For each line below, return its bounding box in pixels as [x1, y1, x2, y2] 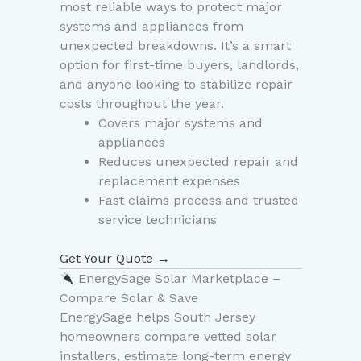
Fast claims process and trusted [98, 193, 299, 209]
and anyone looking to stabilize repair [60, 77, 293, 93]
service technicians [98, 212, 217, 228]
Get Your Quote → [60, 251, 170, 267]
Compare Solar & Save [60, 290, 198, 306]
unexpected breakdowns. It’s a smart [60, 38, 291, 54]
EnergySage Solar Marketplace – [74, 271, 281, 287]
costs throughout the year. [60, 96, 224, 112]
